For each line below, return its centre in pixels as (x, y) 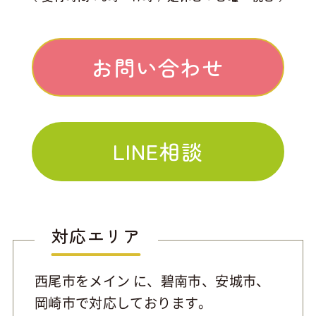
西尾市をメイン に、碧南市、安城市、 (152, 281)
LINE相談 (158, 151)
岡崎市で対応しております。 (123, 303)
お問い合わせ (158, 67)
